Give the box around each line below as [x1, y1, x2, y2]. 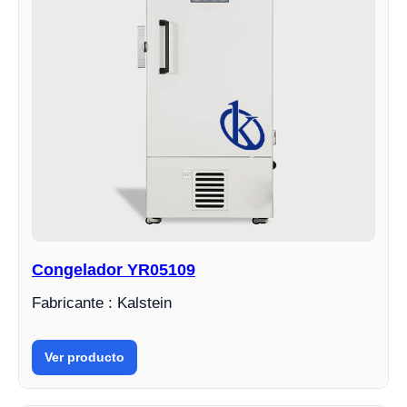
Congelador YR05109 [32, 261, 195, 279]
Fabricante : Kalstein [32, 294, 172, 312]
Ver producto [45, 350, 124, 364]
